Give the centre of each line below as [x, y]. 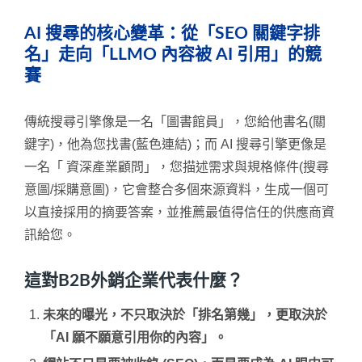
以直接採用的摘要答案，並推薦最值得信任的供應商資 [179, 212]
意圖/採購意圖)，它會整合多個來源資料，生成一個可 [177, 189]
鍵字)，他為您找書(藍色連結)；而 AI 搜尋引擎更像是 [175, 144]
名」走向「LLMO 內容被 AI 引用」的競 [173, 54]
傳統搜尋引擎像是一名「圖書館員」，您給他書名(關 [175, 121]
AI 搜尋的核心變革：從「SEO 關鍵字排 [172, 33]
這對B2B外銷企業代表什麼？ [134, 280]
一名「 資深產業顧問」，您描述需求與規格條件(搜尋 [177, 166]
